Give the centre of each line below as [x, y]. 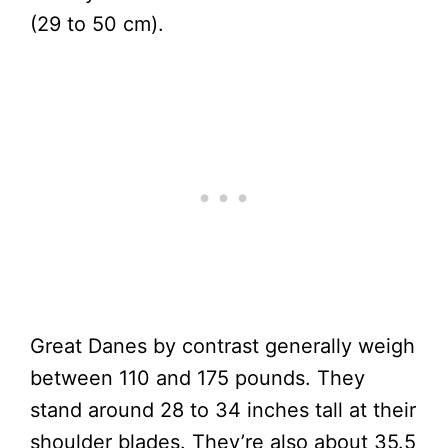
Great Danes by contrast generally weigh [222, 345]
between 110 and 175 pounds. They [197, 377]
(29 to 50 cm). [97, 23]
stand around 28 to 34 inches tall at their [223, 409]
